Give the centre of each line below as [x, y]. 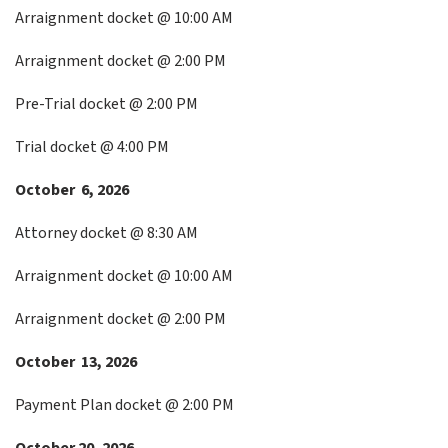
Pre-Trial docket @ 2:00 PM [106, 104]
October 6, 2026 [72, 190]
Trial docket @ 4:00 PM [92, 147]
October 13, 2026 [76, 362]
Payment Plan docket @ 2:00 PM [124, 405]
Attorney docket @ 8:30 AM [106, 233]
